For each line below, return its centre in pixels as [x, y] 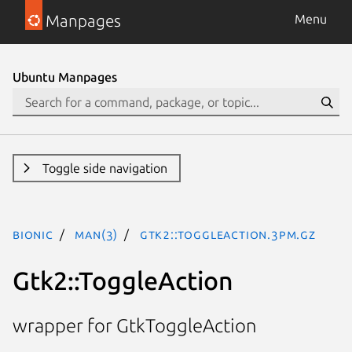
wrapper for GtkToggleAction [135, 326]
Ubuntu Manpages [65, 77]
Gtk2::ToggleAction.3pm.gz [227, 234]
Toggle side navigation [104, 168]
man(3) [97, 234]
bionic [33, 234]
